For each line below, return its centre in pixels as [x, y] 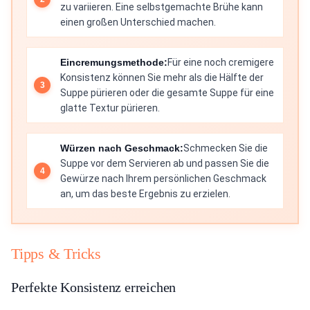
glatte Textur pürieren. [110, 108]
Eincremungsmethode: [114, 62]
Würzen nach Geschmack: [122, 148]
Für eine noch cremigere [221, 62]
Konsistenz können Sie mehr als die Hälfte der [162, 77]
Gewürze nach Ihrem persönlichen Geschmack [163, 179]
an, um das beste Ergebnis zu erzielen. [145, 194]
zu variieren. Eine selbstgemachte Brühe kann [162, 7]
